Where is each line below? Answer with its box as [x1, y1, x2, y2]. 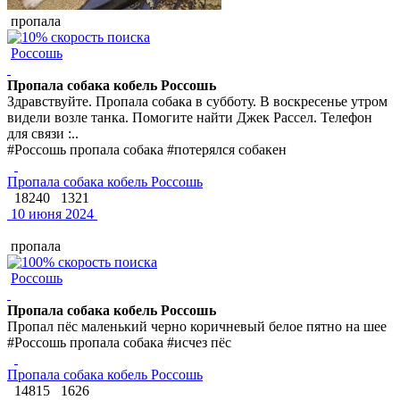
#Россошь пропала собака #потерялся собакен [7, 141, 287, 157]
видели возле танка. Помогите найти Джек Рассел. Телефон [7, 109, 372, 125]
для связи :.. [7, 125, 79, 141]
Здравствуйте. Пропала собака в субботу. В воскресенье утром [7, 93, 387, 109]
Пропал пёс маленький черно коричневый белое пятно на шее [7, 318, 387, 334]
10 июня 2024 [7, 205, 94, 221]
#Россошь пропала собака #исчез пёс [7, 334, 231, 350]
